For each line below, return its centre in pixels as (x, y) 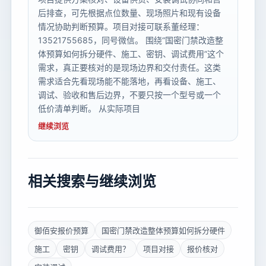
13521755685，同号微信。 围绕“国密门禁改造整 (131, 40)
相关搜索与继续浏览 (92, 182)
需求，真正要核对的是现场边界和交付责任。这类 (129, 68)
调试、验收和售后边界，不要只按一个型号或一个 (129, 95)
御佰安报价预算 (61, 231)
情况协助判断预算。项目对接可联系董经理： (121, 27)
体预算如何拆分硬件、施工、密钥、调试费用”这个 (131, 54)
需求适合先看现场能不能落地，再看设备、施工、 (129, 81)
